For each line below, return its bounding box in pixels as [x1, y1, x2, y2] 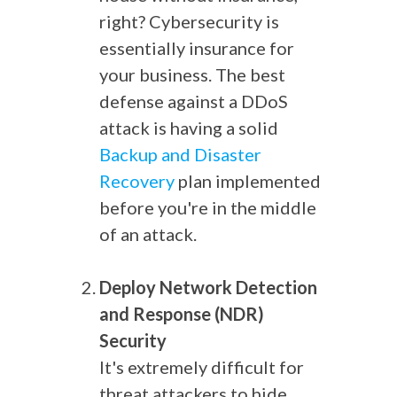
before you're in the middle [99, 197, 316, 218]
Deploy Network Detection [99, 276, 317, 298]
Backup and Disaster [99, 144, 261, 165]
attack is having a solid [99, 117, 278, 138]
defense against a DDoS [99, 90, 288, 112]
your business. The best [99, 64, 285, 85]
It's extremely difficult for [99, 356, 304, 378]
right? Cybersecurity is [99, 11, 279, 32]
